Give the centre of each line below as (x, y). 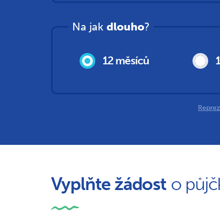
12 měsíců (126, 61)
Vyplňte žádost (109, 184)
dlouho (125, 27)
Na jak (89, 27)
